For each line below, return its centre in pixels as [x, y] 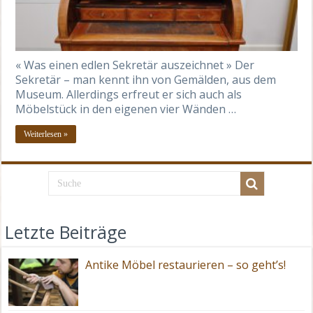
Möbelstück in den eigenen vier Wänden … [126, 109]
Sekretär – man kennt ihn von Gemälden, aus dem [146, 79]
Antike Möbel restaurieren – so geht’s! [186, 264]
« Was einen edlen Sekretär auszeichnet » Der [135, 65]
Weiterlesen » [46, 134]
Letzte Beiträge [66, 232]
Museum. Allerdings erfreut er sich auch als [129, 94]
